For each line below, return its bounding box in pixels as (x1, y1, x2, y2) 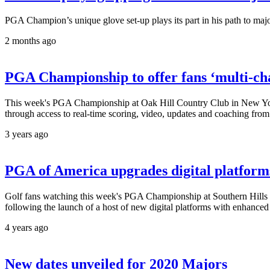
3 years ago (5, 129, 48, 140)
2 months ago (5, 36, 56, 46)
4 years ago (5, 222, 48, 233)
